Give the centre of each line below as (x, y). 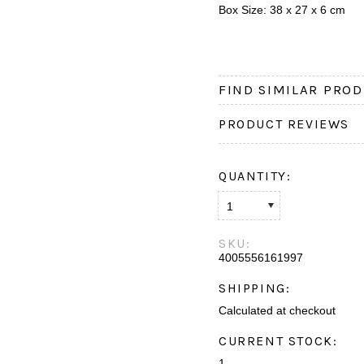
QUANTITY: (255, 176)
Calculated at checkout (277, 310)
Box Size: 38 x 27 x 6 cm (282, 10)
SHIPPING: (255, 288)
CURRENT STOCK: (278, 341)
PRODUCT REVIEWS (284, 124)
